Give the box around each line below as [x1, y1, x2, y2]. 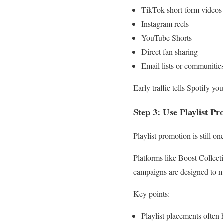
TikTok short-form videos [141, 4, 222, 15]
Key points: [133, 188, 170, 199]
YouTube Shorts [141, 32, 192, 43]
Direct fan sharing [141, 46, 198, 57]
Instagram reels [141, 18, 189, 29]
